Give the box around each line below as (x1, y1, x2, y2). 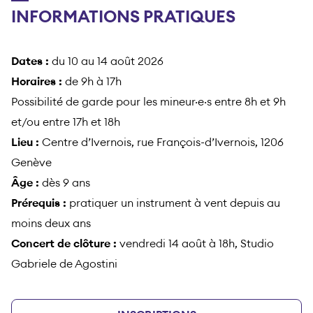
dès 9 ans (39, 177, 90, 189)
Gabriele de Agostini (11, 259, 117, 270)
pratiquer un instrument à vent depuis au (66, 198, 280, 210)
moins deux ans (11, 218, 91, 230)
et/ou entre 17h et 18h (11, 117, 120, 129)
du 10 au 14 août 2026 (49, 56, 163, 68)
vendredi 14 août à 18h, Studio (117, 238, 274, 250)
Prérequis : (11, 198, 66, 210)
